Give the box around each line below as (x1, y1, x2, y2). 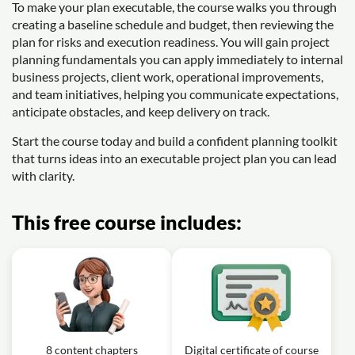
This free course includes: (12, 210, 242, 234)
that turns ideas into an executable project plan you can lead (12, 151, 337, 166)
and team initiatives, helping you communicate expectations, (12, 86, 338, 101)
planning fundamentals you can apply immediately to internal (12, 52, 343, 67)
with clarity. (12, 168, 74, 183)
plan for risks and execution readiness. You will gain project (12, 34, 330, 49)
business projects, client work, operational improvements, (12, 69, 323, 84)
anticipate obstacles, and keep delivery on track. (12, 104, 269, 119)
